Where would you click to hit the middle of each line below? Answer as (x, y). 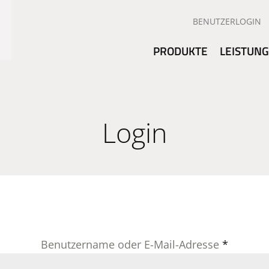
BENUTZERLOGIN (227, 21)
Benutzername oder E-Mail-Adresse (131, 244)
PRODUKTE (180, 51)
